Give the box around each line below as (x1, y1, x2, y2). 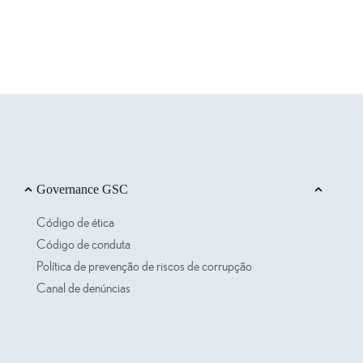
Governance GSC (36, 182, 128, 196)
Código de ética (36, 216, 114, 229)
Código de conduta (36, 238, 130, 251)
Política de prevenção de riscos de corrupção (36, 260, 252, 273)
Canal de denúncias (36, 282, 130, 295)
